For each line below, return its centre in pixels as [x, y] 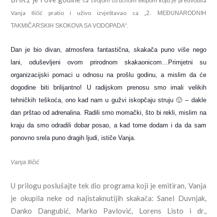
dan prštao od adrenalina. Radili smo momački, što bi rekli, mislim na [108, 113]
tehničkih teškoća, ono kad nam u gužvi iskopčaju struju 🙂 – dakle [108, 100]
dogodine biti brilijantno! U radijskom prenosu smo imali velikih [108, 88]
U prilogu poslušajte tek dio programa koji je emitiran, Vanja [108, 186]
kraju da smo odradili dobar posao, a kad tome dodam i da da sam [108, 125]
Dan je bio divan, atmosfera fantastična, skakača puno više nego [108, 50]
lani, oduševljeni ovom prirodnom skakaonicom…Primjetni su [108, 62]
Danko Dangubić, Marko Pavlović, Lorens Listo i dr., [108, 211]
